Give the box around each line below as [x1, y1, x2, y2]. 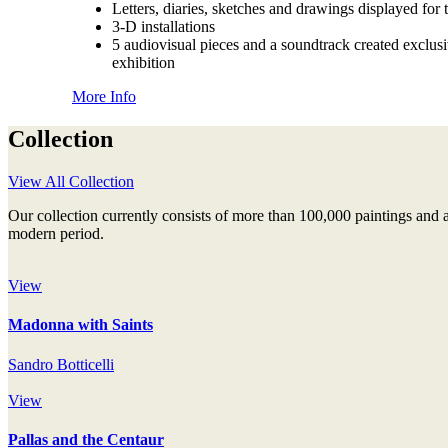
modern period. [8, 225, 104, 243]
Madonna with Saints [8, 316, 153, 334]
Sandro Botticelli [8, 355, 114, 373]
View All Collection [8, 173, 134, 191]
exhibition [112, 54, 175, 72]
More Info [72, 88, 136, 106]
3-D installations [112, 18, 215, 36]
